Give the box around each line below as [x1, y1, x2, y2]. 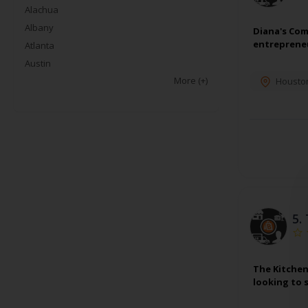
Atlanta [25, 39, 54, 52]
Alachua [25, 3, 58, 16]
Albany [25, 21, 54, 34]
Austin [25, 57, 51, 70]
